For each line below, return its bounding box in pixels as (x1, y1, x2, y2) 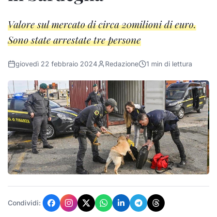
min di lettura (149, 60, 192, 68)
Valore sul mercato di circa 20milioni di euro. (8, 17, 196, 31)
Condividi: (8, 199, 41, 207)
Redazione (105, 60, 139, 68)
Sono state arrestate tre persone (8, 33, 141, 46)
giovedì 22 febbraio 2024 (15, 60, 97, 68)
